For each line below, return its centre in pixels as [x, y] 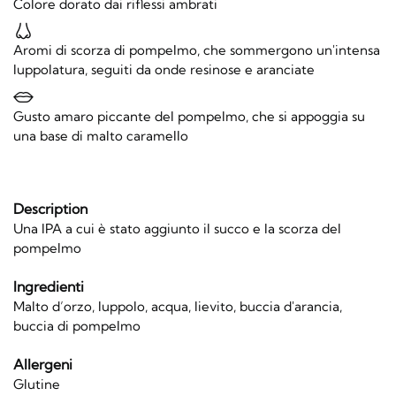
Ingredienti [49, 286]
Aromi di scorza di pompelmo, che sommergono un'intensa [197, 50]
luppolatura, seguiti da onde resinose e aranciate [164, 70]
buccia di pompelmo [77, 325]
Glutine [37, 385]
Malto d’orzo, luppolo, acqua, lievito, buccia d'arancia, [178, 306]
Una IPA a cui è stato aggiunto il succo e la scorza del [177, 228]
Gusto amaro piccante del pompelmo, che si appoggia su [189, 116]
